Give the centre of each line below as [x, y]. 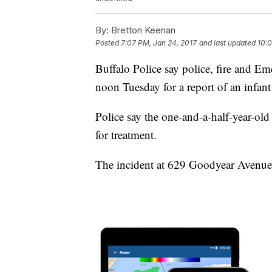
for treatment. [126, 135]
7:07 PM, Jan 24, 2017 [159, 43]
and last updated [227, 43]
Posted [108, 43]
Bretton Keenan [142, 30]
